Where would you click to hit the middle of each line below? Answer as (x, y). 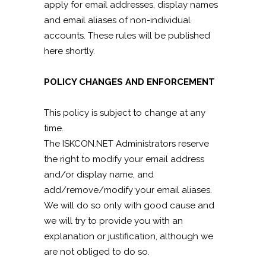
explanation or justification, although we (129, 236)
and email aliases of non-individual (117, 20)
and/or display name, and (99, 175)
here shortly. (69, 51)
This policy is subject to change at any (125, 113)
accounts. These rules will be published (127, 36)
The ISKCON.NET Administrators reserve (126, 144)
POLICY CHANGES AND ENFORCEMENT (129, 82)
